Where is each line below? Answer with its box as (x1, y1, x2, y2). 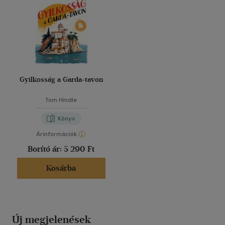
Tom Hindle (45, 96, 77, 104)
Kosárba (46, 163, 76, 173)
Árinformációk (36, 131, 77, 138)
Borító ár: (28, 144, 64, 154)
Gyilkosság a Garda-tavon (19, 75, 103, 84)
